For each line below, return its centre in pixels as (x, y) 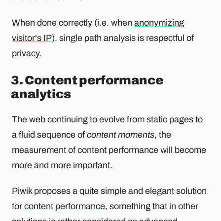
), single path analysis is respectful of (123, 38)
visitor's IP (32, 38)
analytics (41, 94)
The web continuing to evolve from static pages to (107, 119)
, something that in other (152, 206)
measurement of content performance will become (109, 150)
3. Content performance (88, 80)
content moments (121, 134)
